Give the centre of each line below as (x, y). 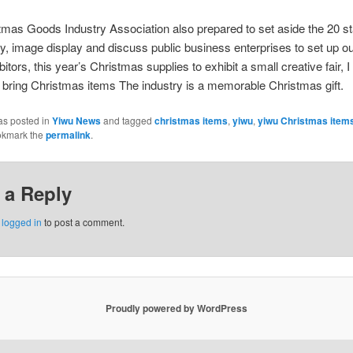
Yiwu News (76, 121)
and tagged (127, 121)
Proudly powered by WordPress (176, 308)
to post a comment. (83, 222)
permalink (68, 135)
